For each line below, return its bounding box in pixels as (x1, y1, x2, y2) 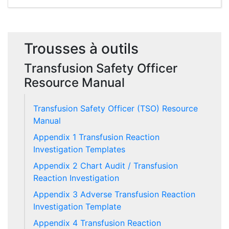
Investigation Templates (33, 144, 125, 154)
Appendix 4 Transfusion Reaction (33, 218, 161, 228)
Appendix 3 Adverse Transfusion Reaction (33, 189, 195, 199)
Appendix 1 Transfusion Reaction (33, 132, 159, 142)
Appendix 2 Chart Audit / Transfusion (33, 161, 178, 171)
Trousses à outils (24, 40, 139, 57)
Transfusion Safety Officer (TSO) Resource (33, 103, 198, 113)
